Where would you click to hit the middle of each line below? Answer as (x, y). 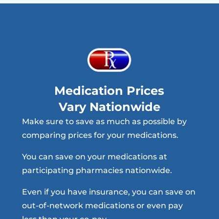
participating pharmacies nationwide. (97, 170)
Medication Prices (109, 90)
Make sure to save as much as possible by (104, 121)
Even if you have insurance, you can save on (109, 192)
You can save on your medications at (94, 156)
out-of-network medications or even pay (102, 205)
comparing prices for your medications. (100, 135)
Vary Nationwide (109, 107)
